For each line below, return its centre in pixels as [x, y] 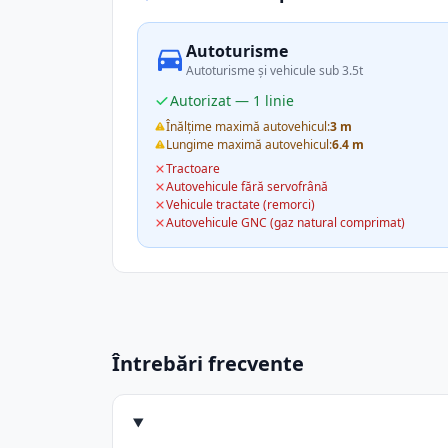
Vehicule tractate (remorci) [240, 204]
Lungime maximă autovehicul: [249, 144]
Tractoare [193, 168]
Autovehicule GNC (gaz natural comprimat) [285, 222]
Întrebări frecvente [208, 363]
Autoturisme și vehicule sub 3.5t [274, 70]
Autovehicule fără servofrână [247, 186]
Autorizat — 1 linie [232, 100]
